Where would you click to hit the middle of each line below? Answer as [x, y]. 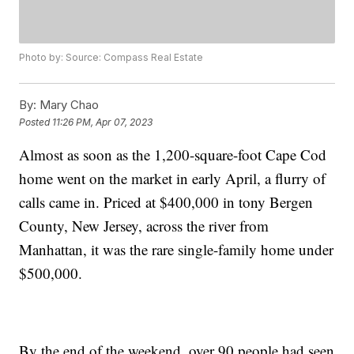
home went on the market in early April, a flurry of [173, 179]
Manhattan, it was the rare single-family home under [177, 250]
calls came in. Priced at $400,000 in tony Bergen [166, 202]
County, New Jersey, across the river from [144, 226]
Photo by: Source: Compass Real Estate [111, 58]
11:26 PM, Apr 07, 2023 [103, 122]
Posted [36, 122]
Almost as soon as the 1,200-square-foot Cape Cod [173, 155]
